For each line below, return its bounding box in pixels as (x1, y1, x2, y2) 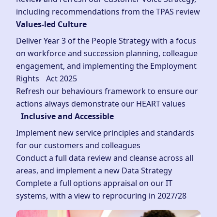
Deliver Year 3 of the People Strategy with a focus (16, 35, 197, 46)
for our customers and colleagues (16, 139, 141, 151)
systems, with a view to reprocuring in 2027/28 (16, 190, 187, 201)
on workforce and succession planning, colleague (16, 47, 198, 59)
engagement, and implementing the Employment (16, 60, 197, 71)
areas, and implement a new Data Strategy (16, 165, 172, 176)
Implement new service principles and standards (16, 127, 195, 138)
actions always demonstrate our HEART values (16, 98, 186, 109)
